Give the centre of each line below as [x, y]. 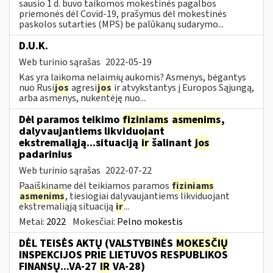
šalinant [172, 143]
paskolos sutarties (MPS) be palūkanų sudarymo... [121, 24]
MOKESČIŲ [202, 243]
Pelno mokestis [150, 222]
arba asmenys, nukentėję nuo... [82, 98]
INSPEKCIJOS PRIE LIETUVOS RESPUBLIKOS [123, 255]
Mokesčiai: [95, 222]
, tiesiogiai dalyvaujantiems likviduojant [147, 196]
